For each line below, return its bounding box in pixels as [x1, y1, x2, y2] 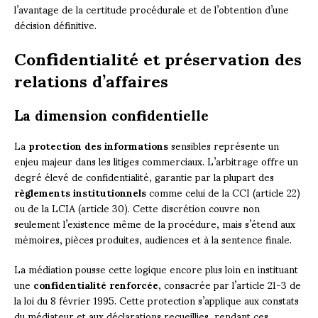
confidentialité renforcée [33, 270, 158, 300]
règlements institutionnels [14, 177, 146, 207]
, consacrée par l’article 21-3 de [158, 270, 301, 300]
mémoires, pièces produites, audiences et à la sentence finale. [14, 224, 292, 254]
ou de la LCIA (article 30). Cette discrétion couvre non [14, 193, 260, 223]
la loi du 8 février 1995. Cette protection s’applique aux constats [14, 285, 299, 315]
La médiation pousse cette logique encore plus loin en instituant [14, 254, 298, 284]
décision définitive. [14, 10, 97, 40]
